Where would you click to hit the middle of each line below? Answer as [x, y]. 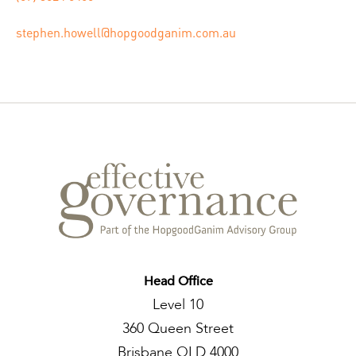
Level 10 [178, 304]
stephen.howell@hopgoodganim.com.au [126, 32]
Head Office [178, 281]
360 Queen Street [178, 328]
